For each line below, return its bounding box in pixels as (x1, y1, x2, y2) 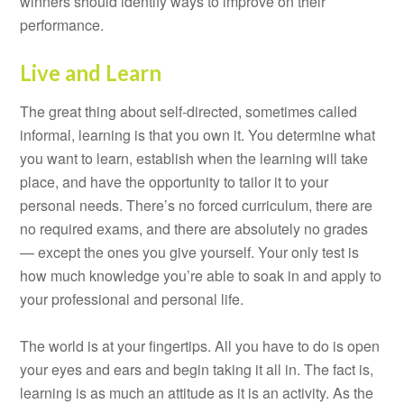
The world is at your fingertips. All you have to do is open (20, 335, 381, 356)
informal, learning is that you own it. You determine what (20, 124, 376, 145)
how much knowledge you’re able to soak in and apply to (20, 264, 382, 286)
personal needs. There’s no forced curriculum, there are (20, 194, 373, 216)
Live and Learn (20, 59, 162, 86)
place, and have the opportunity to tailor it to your (20, 170, 329, 192)
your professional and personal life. (20, 288, 244, 309)
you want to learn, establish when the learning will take (20, 147, 369, 169)
